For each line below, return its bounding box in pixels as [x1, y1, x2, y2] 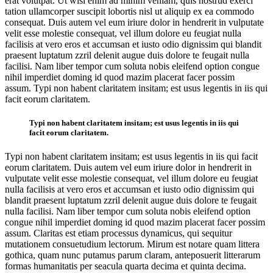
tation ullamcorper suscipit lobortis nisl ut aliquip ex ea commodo [5, 5, 254, 16]
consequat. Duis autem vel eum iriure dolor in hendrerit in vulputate [5, 16, 264, 27]
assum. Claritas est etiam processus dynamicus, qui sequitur [5, 227, 232, 238]
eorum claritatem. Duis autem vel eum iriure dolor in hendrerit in [5, 161, 252, 172]
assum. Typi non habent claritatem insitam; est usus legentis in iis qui [5, 82, 268, 93]
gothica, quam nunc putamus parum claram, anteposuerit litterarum [5, 249, 260, 260]
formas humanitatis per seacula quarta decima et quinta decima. [5, 260, 246, 271]
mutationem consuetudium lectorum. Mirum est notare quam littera [5, 238, 260, 249]
